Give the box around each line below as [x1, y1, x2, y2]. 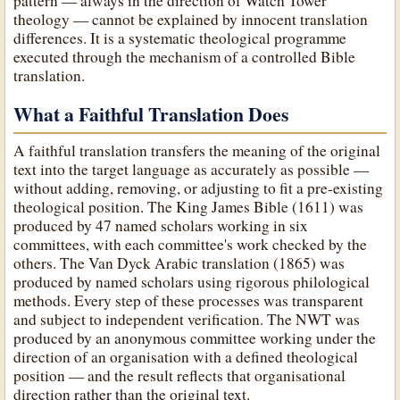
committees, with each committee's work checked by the [13, 234, 368, 255]
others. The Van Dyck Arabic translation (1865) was [13, 253, 346, 274]
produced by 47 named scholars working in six [13, 215, 309, 237]
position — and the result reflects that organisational [13, 365, 346, 387]
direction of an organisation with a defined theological [13, 346, 359, 368]
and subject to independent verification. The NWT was [13, 309, 361, 330]
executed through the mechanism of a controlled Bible [13, 46, 356, 67]
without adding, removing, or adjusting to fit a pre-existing [13, 178, 384, 199]
